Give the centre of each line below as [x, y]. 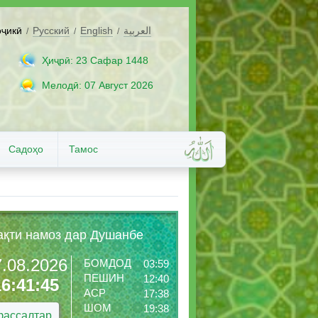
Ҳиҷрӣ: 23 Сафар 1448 [95, 60]
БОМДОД [108, 263]
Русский [51, 31]
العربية [137, 31]
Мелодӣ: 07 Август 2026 [98, 85]
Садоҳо [26, 149]
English [97, 31]
